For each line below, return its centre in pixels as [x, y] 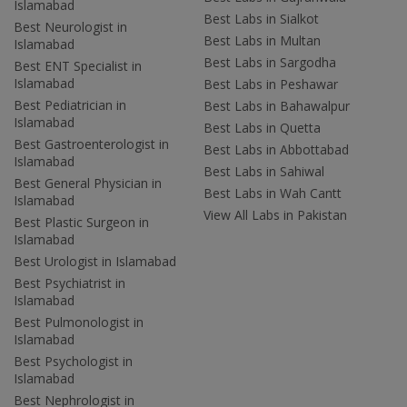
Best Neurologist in [70, 26]
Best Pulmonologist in [79, 322]
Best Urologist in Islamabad [95, 261]
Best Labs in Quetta [262, 127]
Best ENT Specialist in [78, 65]
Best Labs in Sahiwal [264, 171]
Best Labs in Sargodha [270, 62]
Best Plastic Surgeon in [81, 222]
